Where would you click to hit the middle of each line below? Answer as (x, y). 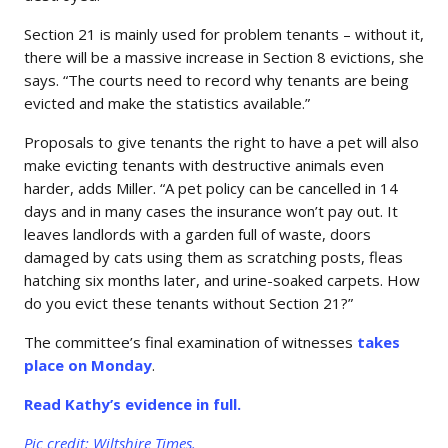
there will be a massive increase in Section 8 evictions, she (224, 57)
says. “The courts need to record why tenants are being (216, 80)
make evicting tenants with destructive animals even (204, 165)
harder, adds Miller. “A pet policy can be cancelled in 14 (211, 188)
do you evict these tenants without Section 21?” (188, 303)
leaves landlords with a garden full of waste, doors (197, 234)
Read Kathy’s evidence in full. (132, 404)
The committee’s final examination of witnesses (190, 342)
